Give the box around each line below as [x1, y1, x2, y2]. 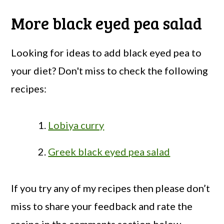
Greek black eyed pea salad [48, 145, 170, 158]
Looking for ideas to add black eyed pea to [11, 46, 202, 59]
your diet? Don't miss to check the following [11, 64, 208, 77]
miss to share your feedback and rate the [11, 200, 193, 212]
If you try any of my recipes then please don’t [11, 182, 210, 194]
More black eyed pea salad [11, 12, 202, 34]
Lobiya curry [48, 119, 104, 131]
